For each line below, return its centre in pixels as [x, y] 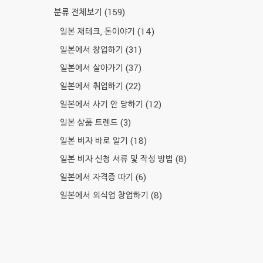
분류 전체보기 [79, 12]
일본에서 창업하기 [93, 49]
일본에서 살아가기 [93, 68]
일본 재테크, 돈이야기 [99, 31]
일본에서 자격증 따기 [98, 177]
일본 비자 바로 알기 [95, 140]
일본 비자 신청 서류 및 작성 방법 [118, 159]
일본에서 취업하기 [93, 86]
